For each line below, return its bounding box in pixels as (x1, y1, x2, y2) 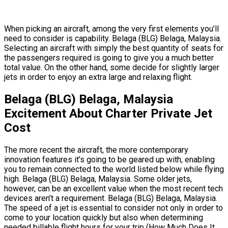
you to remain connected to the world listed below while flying (4, 164, 224, 175)
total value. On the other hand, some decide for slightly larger (4, 63, 219, 73)
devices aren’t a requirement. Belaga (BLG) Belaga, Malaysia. (4, 193, 217, 204)
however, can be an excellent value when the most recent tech (4, 184, 223, 194)
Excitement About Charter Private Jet (4, 106, 212, 121)
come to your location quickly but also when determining (4, 213, 203, 223)
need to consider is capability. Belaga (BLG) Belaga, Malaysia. (4, 34, 223, 44)
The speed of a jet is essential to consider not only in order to (4, 203, 223, 213)
